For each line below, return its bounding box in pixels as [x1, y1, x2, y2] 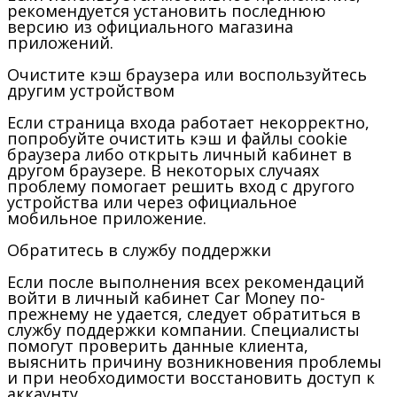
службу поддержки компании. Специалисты [7, 318, 360, 340]
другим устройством [7, 79, 175, 101]
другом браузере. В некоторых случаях [7, 159, 319, 181]
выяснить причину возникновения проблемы [7, 350, 382, 372]
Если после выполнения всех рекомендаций [7, 270, 364, 292]
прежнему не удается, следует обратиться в [7, 302, 361, 324]
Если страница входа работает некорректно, [7, 111, 370, 133]
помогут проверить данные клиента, [7, 334, 308, 356]
